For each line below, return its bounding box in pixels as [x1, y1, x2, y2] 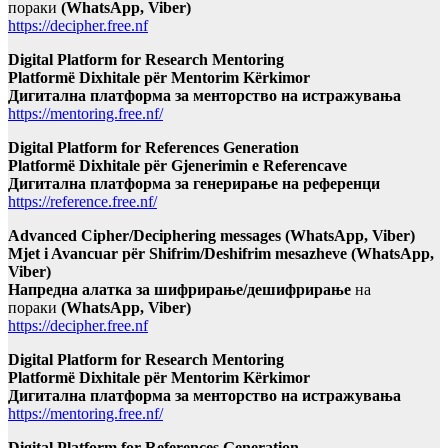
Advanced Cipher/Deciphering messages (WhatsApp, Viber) [8, 227, 415, 245]
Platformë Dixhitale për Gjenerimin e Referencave [8, 157, 347, 175]
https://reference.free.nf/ [8, 193, 157, 211]
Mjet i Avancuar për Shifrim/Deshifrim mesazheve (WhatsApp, [8, 245, 434, 263]
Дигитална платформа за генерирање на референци [8, 175, 380, 193]
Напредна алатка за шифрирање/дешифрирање [8, 281, 351, 299]
